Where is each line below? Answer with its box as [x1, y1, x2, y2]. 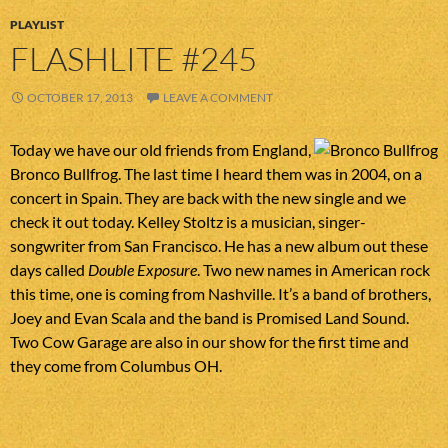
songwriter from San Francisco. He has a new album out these [10, 236, 428, 256]
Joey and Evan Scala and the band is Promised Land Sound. [10, 308, 409, 328]
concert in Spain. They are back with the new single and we [10, 188, 406, 208]
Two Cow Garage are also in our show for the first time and [10, 332, 409, 352]
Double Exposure [88, 260, 197, 280]
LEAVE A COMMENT [163, 90, 273, 106]
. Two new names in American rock [197, 260, 430, 280]
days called [10, 260, 88, 280]
